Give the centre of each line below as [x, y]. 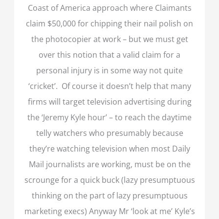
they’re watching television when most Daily [109, 148]
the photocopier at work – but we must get [109, 39]
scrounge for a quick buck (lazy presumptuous [109, 179]
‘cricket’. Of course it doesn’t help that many [109, 86]
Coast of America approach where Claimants [109, 7]
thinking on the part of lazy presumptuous [109, 195]
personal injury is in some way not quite [109, 70]
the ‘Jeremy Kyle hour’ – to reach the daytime [109, 117]
